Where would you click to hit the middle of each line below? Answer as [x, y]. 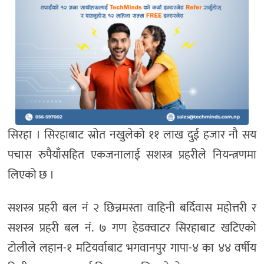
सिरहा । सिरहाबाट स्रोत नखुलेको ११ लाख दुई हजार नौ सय [132, 135]
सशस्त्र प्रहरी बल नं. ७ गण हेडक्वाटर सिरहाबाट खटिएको [132, 228]
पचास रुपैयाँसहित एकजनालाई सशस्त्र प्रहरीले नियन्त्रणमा [132, 155]
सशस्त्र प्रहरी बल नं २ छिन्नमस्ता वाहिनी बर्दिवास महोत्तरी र [132, 208]
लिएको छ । [31, 175]
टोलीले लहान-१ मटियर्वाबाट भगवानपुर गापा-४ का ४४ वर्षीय [132, 248]
